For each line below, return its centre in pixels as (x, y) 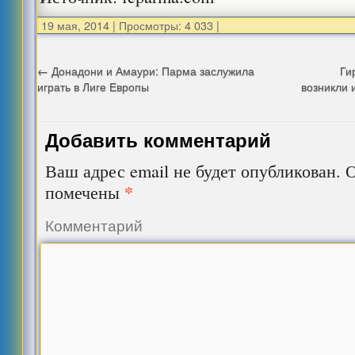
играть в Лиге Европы (94, 86)
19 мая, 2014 (76, 25)
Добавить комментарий (158, 139)
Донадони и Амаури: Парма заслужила (152, 70)
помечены (85, 192)
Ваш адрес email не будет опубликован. (193, 170)
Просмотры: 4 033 (165, 25)
